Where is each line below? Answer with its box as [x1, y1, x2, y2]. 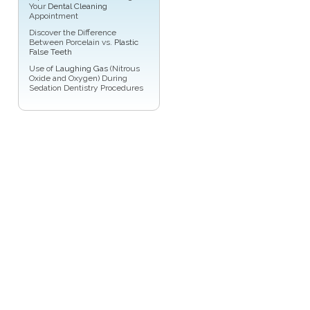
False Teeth [29, 47, 72, 57]
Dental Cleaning [48, 1, 107, 12]
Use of [29, 64, 55, 74]
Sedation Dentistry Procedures [29, 83, 143, 93]
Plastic [114, 37, 138, 48]
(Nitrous [108, 64, 140, 74]
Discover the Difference [29, 28, 116, 38]
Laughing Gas [55, 64, 108, 74]
